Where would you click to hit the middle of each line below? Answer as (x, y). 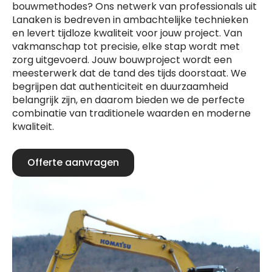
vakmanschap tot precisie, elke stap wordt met (126, 46)
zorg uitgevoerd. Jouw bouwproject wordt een (122, 60)
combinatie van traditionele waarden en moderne (131, 113)
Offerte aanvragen (73, 162)
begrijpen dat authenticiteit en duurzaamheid (120, 87)
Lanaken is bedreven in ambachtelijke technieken (130, 20)
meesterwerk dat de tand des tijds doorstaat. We (129, 73)
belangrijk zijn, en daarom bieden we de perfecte (128, 100)
